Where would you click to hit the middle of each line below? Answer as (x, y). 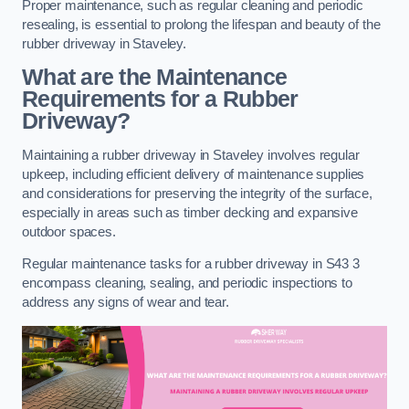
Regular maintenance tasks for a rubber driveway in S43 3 (191, 264)
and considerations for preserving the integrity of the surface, (197, 193)
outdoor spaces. (69, 231)
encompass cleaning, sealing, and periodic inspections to (187, 283)
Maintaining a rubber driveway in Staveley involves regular (191, 155)
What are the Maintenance (155, 78)
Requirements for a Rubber (160, 100)
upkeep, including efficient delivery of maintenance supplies (194, 174)
